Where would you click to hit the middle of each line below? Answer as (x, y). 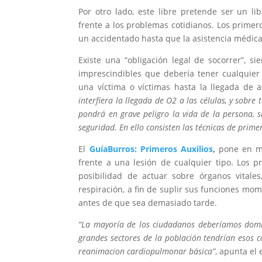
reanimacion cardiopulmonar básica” (147, 251)
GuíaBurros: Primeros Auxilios (151, 149)
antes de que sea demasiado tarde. (148, 203)
